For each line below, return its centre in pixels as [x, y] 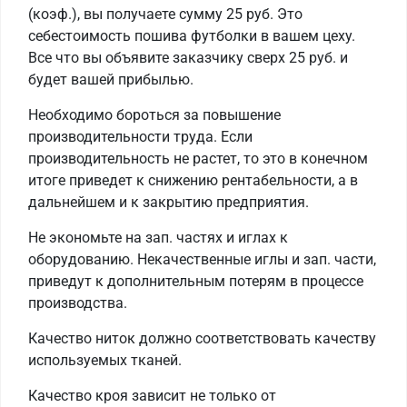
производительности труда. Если [140, 137]
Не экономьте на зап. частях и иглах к [158, 238]
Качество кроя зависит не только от [152, 396]
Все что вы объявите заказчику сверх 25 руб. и [188, 58]
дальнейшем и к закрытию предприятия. [169, 203]
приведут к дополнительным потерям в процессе [196, 282]
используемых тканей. [105, 361]
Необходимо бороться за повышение [154, 115]
